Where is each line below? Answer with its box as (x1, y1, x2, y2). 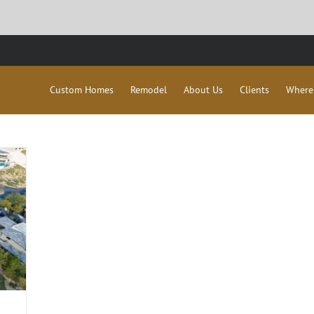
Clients (240, 83, 269, 96)
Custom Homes (50, 83, 114, 96)
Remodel (130, 83, 167, 96)
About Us (184, 83, 223, 96)
